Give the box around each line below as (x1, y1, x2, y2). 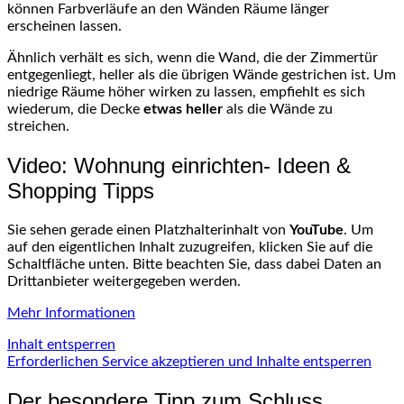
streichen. (7, 118, 69, 133)
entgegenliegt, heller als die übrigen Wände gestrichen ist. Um (7, 67, 396, 82)
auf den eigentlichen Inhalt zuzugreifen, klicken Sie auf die (7, 239, 372, 254)
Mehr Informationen (7, 305, 135, 320)
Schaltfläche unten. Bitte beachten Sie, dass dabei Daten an (7, 256, 381, 271)
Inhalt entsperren (7, 336, 115, 352)
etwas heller (140, 101, 223, 116)
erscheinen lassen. (7, 18, 122, 33)
